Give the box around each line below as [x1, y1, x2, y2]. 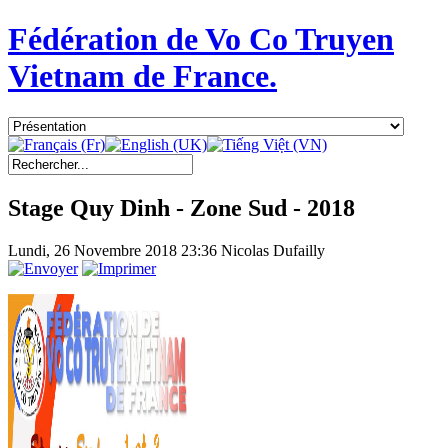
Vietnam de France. [8, 58, 277, 95]
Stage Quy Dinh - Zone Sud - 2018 [8, 194, 355, 221]
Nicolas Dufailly [221, 241, 325, 259]
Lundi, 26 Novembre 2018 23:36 [8, 241, 221, 259]
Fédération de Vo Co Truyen [8, 21, 394, 58]
